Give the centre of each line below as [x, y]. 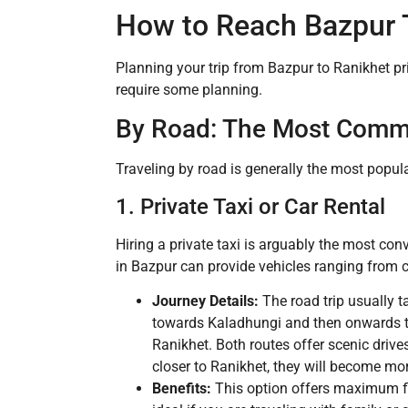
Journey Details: [205, 301]
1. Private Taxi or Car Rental [250, 206]
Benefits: [182, 389]
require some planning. [189, 90]
